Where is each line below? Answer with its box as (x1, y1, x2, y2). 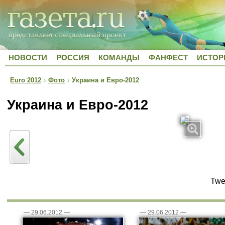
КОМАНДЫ (98, 53, 140, 62)
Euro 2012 (10, 76, 41, 84)
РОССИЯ (56, 53, 89, 62)
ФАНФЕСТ (149, 53, 188, 62)
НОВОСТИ (9, 53, 47, 62)
